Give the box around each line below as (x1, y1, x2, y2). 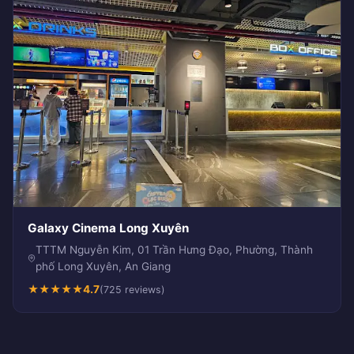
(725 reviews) (100, 284, 165, 296)
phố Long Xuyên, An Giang (35, 260, 171, 273)
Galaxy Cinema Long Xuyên (28, 220, 189, 236)
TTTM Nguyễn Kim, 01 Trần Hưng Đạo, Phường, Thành (35, 243, 313, 257)
